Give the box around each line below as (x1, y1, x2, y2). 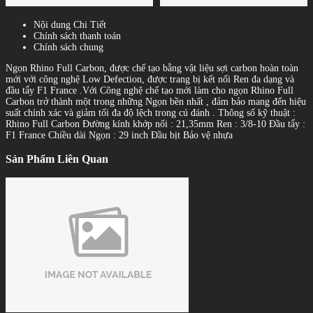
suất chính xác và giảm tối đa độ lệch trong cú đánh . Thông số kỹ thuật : (6, 107, 296, 118)
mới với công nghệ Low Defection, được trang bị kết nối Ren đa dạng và (6, 73, 294, 85)
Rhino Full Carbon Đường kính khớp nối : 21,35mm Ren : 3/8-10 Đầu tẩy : (6, 118, 305, 129)
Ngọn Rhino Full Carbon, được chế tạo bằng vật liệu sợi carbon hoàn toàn (6, 62, 298, 73)
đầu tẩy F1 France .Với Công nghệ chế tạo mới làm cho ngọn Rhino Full (6, 85, 293, 96)
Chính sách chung (34, 41, 103, 52)
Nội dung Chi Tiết (34, 19, 106, 30)
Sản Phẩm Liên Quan (6, 152, 108, 166)
